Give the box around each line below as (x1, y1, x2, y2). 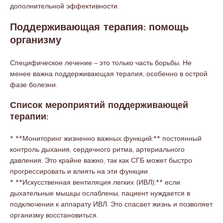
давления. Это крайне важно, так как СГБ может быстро (10, 156, 192, 165)
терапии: (10, 112, 48, 122)
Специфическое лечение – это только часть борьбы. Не (10, 58, 192, 67)
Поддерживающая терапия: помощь (10, 23, 189, 33)
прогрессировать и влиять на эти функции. (10, 167, 149, 176)
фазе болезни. (10, 80, 57, 89)
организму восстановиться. (10, 211, 98, 220)
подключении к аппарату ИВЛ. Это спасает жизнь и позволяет (10, 200, 213, 209)
